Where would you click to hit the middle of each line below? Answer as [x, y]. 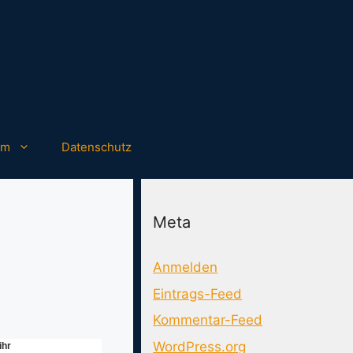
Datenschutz [97, 147]
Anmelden [186, 267]
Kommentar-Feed [208, 320]
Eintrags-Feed [198, 294]
